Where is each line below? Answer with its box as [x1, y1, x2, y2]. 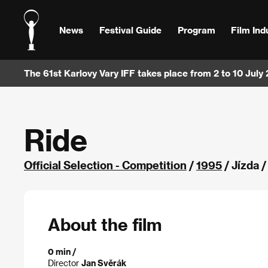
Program [177, 24, 215, 35]
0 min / [48, 246, 77, 257]
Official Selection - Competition [24, 159, 187, 171]
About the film [48, 214, 162, 234]
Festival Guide [99, 24, 162, 35]
